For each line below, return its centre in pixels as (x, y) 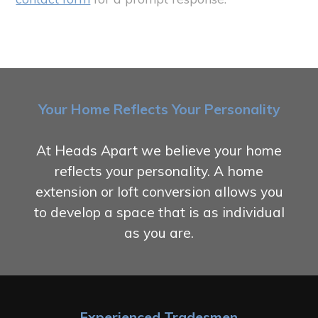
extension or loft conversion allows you (159, 192)
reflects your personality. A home (159, 171)
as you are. (159, 233)
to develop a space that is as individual (159, 213)
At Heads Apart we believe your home (159, 151)
